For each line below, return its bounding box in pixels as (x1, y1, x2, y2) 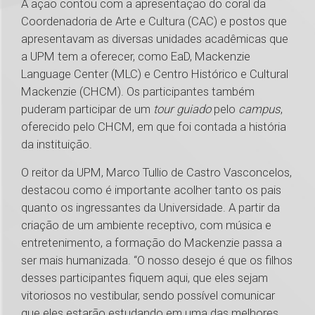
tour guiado (153, 102, 214, 117)
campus (238, 102, 281, 117)
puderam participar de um (21, 102, 153, 117)
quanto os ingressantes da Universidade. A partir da (21, 200, 280, 215)
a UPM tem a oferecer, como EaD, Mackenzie (21, 49, 250, 64)
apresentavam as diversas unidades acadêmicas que (21, 32, 288, 46)
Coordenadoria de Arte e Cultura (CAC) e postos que (21, 14, 287, 29)
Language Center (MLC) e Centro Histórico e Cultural (21, 67, 288, 82)
